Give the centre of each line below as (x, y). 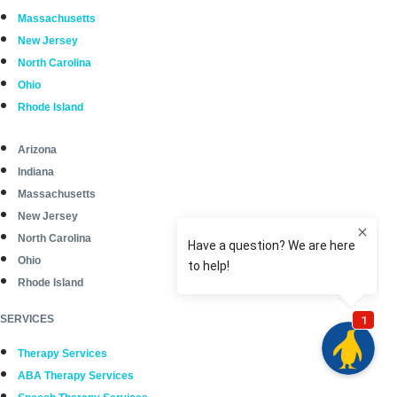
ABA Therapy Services (76, 375)
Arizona (37, 149)
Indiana (36, 171)
